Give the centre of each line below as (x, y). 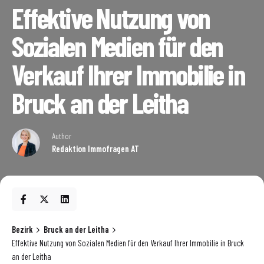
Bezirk (22, 229)
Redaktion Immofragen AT (95, 148)
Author (62, 136)
